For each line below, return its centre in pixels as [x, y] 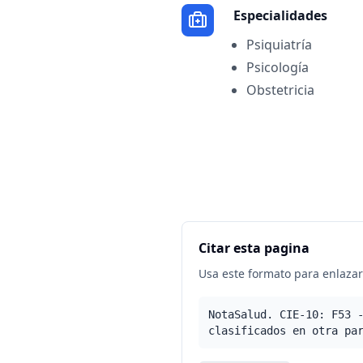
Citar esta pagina [254, 248]
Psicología [278, 67]
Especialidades [280, 15]
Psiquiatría [279, 45]
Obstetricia [280, 90]
